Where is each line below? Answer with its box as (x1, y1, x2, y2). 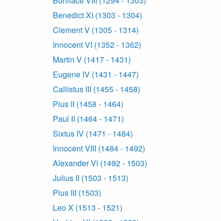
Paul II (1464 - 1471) (53, 113, 124, 125)
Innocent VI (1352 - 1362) (53, 39, 141, 51)
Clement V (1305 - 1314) (53, 24, 139, 36)
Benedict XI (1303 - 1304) (53, 9, 142, 21)
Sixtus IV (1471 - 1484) (53, 128, 133, 140)
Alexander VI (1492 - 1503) (53, 157, 147, 169)
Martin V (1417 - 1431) (53, 54, 131, 66)
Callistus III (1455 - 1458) (53, 83, 140, 95)
